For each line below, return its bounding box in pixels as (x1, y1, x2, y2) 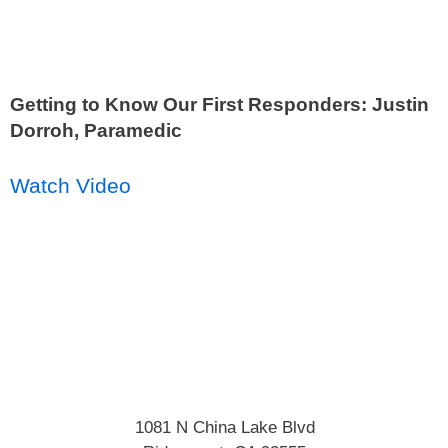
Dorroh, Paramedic (10, 119, 182, 141)
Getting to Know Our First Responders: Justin (10, 93, 429, 115)
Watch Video (10, 173, 131, 198)
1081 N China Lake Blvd (134, 417, 315, 438)
